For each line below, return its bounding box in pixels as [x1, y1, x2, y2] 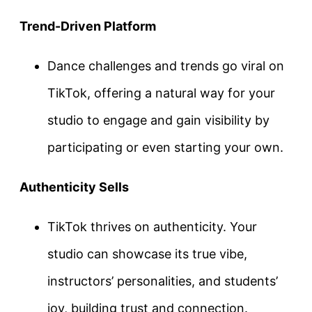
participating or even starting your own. [47, 139, 283, 155]
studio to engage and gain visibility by [47, 112, 270, 127]
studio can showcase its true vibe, [47, 246, 247, 261]
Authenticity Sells [19, 179, 129, 194]
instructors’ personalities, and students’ [47, 273, 278, 288]
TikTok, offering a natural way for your [47, 85, 275, 100]
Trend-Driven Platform [19, 18, 156, 33]
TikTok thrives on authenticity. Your [47, 219, 257, 234]
